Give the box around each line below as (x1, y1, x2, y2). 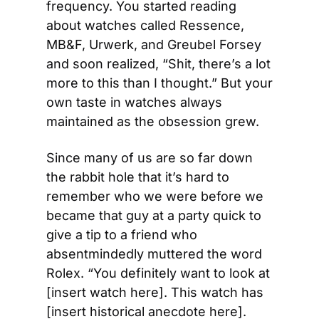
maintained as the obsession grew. (46, 114, 259, 129)
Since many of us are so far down (46, 150, 253, 165)
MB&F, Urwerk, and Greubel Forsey (46, 37, 261, 52)
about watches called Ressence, (46, 18, 244, 33)
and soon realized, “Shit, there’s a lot (46, 56, 271, 71)
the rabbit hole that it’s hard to (46, 169, 229, 184)
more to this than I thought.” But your (46, 75, 273, 90)
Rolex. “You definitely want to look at (46, 266, 270, 281)
